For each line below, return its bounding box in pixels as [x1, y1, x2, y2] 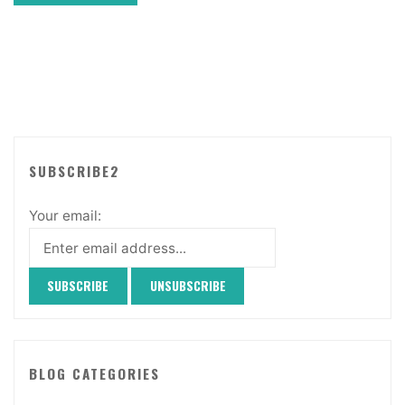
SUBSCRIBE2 [28, 160, 120, 181]
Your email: [28, 207, 101, 225]
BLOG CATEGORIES [28, 363, 160, 384]
